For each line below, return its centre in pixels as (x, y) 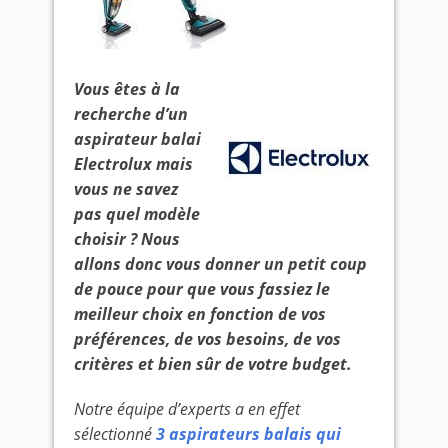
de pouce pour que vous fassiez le (202, 289)
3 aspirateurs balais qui (248, 434)
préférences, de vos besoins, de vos (207, 339)
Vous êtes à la (127, 89)
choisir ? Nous (127, 239)
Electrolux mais (133, 164)
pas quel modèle (137, 214)
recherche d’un (131, 114)
